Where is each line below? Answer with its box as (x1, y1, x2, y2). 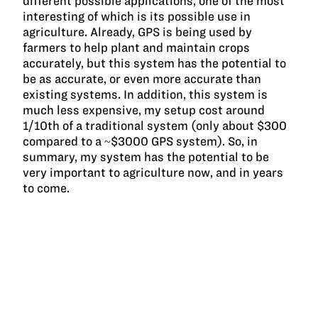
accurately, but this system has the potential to (23, 56, 287, 70)
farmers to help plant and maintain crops (23, 40, 251, 54)
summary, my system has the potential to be (23, 150, 270, 163)
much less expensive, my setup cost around (23, 103, 265, 116)
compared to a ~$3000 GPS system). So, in (23, 134, 258, 148)
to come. (23, 181, 70, 194)
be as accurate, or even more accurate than (23, 72, 262, 85)
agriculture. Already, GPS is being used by (23, 25, 253, 38)
